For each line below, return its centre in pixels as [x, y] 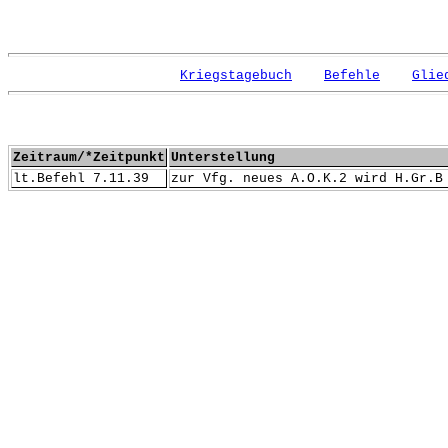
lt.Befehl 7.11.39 [81, 178]
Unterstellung [223, 157]
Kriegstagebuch [236, 75]
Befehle [352, 75]
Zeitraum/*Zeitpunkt [89, 157]
